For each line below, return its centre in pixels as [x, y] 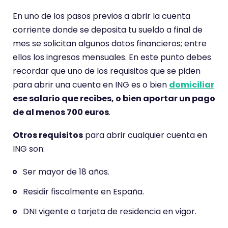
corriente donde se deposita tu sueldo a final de [108, 30]
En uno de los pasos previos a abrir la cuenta [102, 16]
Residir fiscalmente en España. [83, 192]
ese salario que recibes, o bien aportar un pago [114, 98]
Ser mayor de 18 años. [66, 172]
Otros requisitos [48, 135]
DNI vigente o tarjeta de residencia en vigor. [110, 211]
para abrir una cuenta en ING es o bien [91, 85]
